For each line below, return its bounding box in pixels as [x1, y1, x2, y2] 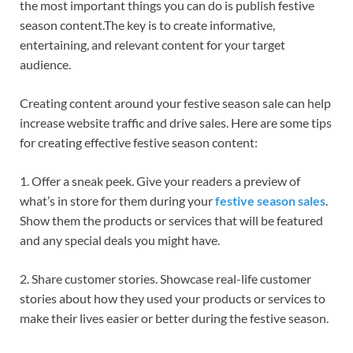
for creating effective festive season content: [20, 134, 258, 150]
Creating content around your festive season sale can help [20, 95, 331, 110]
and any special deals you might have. [20, 232, 220, 247]
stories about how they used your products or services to [20, 290, 325, 306]
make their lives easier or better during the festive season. [20, 310, 329, 325]
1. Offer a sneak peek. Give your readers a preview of [20, 173, 300, 188]
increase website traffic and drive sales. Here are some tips [20, 114, 332, 130]
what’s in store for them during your [20, 192, 215, 208]
